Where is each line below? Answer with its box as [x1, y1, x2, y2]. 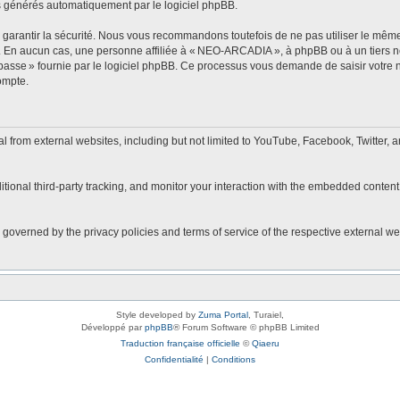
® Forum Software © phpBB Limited [172, 321, 320, 332]
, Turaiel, [248, 309, 284, 320]
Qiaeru [252, 337, 279, 348]
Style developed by [116, 309, 198, 320]
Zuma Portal [198, 309, 248, 320]
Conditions [212, 354, 255, 364]
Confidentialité [145, 354, 204, 364]
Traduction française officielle [121, 337, 240, 348]
